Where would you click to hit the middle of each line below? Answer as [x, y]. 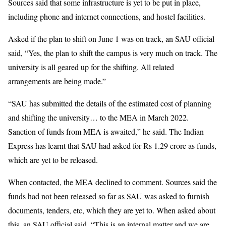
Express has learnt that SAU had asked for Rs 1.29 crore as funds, [112, 145]
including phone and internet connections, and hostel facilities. [107, 16]
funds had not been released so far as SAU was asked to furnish [109, 196]
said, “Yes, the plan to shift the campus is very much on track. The [113, 52]
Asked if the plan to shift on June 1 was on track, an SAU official [111, 38]
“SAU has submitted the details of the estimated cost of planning [110, 103]
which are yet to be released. [53, 159]
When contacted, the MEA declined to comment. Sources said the [112, 182]
